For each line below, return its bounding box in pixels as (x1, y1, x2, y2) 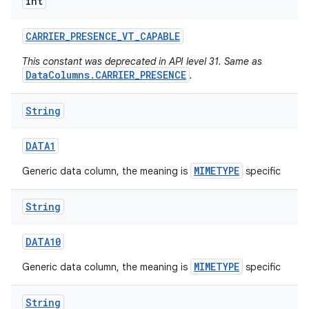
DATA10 (26, 235, 61, 248)
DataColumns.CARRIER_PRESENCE (26, 68, 186, 81)
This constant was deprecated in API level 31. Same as (22, 55, 262, 68)
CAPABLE (140, 30, 180, 43)
